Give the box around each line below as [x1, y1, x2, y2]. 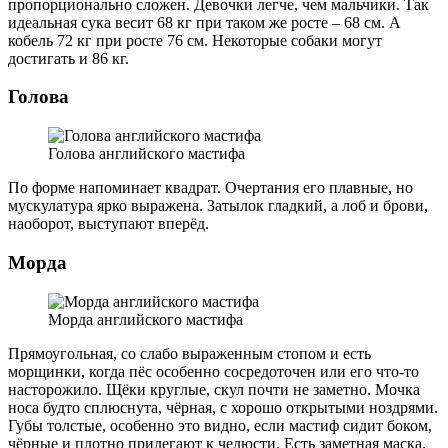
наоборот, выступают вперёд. [8, 215, 209, 233]
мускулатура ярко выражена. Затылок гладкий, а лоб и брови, [8, 197, 428, 215]
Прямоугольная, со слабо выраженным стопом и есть [8, 344, 371, 362]
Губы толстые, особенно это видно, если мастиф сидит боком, [8, 416, 432, 434]
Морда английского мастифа [48, 310, 243, 328]
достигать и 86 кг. [8, 49, 129, 67]
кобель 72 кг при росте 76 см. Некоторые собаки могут [8, 31, 382, 49]
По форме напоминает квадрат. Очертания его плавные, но [8, 179, 413, 197]
